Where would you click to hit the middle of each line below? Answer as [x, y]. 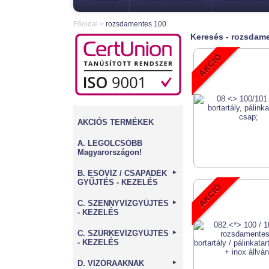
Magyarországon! [110, 153]
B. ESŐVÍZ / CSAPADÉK [122, 174]
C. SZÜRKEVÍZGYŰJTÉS [123, 234]
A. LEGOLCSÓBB [110, 144]
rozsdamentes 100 [136, 24]
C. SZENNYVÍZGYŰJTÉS [123, 204]
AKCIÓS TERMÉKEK [116, 122]
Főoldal [86, 24]
